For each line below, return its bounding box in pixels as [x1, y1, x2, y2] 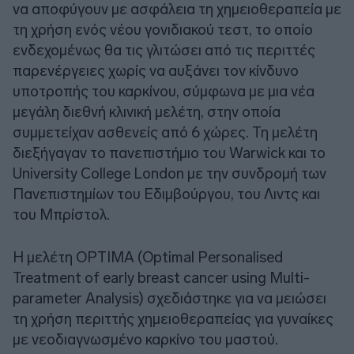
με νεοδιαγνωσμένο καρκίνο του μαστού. [13, 330, 278, 348]
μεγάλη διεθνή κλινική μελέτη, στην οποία [13, 102, 281, 121]
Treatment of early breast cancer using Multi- [13, 268, 310, 287]
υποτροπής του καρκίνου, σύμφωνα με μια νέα [13, 81, 314, 100]
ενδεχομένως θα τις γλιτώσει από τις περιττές [13, 40, 315, 59]
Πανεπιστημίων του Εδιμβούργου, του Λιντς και [13, 184, 320, 203]
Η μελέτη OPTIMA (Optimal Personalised [13, 247, 283, 266]
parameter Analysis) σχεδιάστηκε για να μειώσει [13, 288, 326, 307]
